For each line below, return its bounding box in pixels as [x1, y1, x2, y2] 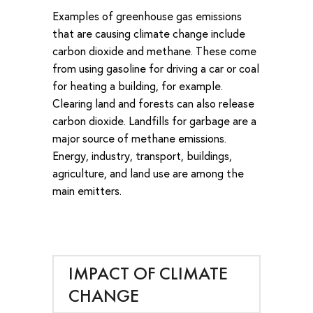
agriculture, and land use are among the [52, 166, 244, 181]
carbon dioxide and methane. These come [52, 43, 256, 59]
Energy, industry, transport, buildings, [52, 148, 232, 163]
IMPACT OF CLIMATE [68, 261, 228, 285]
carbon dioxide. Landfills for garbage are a [52, 113, 256, 129]
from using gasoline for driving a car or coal [52, 61, 259, 76]
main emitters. [52, 183, 122, 198]
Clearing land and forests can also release [52, 96, 254, 111]
